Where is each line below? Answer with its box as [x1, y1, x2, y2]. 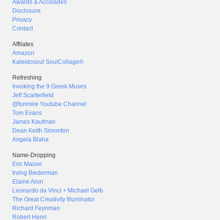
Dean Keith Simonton [12, 127, 69, 134]
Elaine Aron [12, 178, 43, 185]
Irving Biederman [12, 169, 58, 176]
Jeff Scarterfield [12, 92, 54, 99]
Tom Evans [12, 110, 42, 116]
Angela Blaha [12, 136, 49, 143]
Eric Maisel [12, 161, 42, 167]
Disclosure [12, 7, 41, 14]
